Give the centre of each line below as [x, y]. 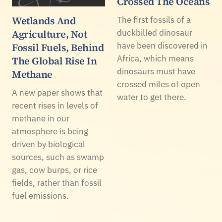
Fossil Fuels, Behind [58, 47]
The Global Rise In [54, 61]
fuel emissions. [40, 195]
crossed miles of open [159, 84]
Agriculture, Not [49, 34]
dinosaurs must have [156, 71]
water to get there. [152, 97]
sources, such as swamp [58, 157]
